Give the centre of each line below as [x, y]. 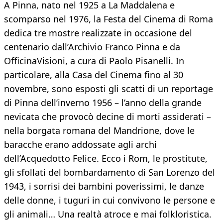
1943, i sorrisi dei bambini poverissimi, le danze [104, 186]
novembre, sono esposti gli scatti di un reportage [109, 89]
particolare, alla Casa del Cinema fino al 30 [94, 75]
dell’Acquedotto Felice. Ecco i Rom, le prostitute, [106, 159]
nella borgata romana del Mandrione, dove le [99, 131]
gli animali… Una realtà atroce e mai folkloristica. [108, 214]
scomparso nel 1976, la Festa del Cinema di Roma [109, 19]
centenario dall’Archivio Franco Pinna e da [92, 47]
